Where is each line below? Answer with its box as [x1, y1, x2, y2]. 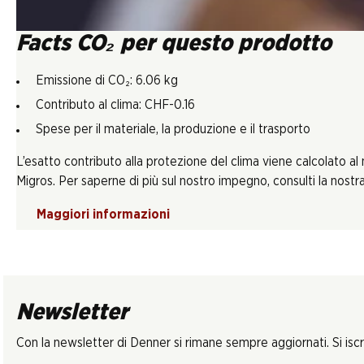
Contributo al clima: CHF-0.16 [36, 98, 195, 112]
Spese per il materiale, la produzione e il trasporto [36, 123, 310, 136]
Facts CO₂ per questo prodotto [16, 32, 331, 56]
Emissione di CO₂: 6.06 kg [36, 74, 178, 88]
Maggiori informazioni [37, 208, 170, 222]
